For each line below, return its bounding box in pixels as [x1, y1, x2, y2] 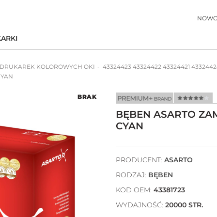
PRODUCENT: [116, 155, 164, 164]
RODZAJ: [116, 170, 148, 179]
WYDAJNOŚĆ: [116, 200, 165, 209]
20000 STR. [165, 200, 203, 209]
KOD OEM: [116, 185, 154, 194]
